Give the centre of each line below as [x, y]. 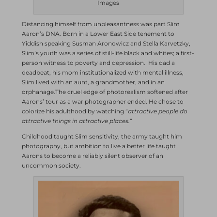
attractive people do [157, 111]
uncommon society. [51, 165]
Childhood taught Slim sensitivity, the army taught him [102, 136]
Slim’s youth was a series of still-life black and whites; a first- [108, 53]
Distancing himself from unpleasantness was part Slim [101, 24]
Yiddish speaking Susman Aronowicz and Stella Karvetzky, [106, 43]
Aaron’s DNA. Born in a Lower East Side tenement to [98, 33]
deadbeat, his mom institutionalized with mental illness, [102, 72]
